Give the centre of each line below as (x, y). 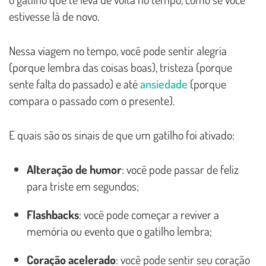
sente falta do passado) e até (75, 83)
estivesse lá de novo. (54, 16)
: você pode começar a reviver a (149, 214)
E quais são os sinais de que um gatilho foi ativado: (122, 134)
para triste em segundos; (83, 186)
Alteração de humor (74, 169)
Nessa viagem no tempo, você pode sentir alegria (118, 50)
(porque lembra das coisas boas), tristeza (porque (121, 67)
